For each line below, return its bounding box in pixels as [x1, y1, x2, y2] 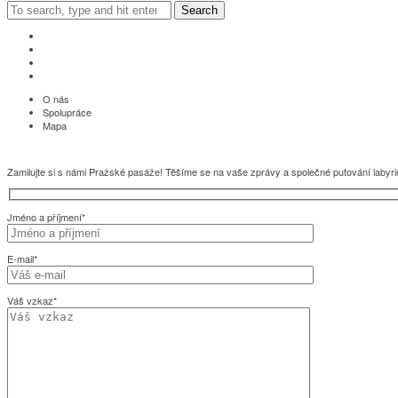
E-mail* [7, 251, 37, 267]
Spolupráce [43, 104, 92, 119]
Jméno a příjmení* [7, 210, 85, 225]
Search [181, 3, 218, 17]
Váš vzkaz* [7, 293, 57, 308]
